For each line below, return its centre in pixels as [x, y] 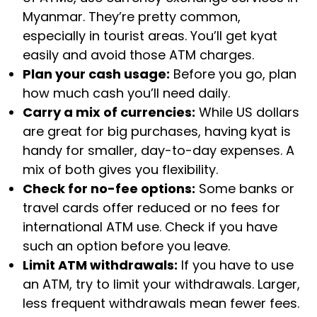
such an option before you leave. [126, 246]
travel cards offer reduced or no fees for [151, 207]
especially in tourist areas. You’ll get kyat [150, 35]
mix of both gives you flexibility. [120, 169]
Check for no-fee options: [109, 188]
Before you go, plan [233, 74]
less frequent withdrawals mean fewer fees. [161, 303]
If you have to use [236, 265]
